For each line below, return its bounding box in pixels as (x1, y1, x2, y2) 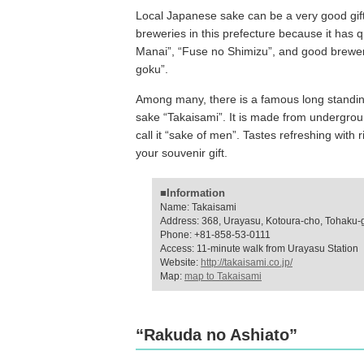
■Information (160, 187, 225, 199)
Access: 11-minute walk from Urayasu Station (160, 243, 358, 254)
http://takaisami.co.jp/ (201, 257, 292, 268)
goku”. (136, 63, 168, 76)
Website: (160, 257, 201, 268)
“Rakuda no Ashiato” (136, 326, 297, 344)
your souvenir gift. (136, 146, 227, 159)
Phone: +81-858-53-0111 (160, 229, 271, 240)
